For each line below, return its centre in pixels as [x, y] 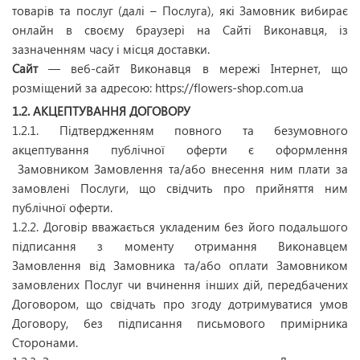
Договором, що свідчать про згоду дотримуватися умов [180, 304]
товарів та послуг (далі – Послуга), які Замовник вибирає [180, 10]
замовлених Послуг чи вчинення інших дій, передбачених [180, 284]
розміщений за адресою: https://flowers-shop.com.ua [158, 88]
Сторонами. [45, 342]
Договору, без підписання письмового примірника [180, 323]
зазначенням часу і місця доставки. [111, 49]
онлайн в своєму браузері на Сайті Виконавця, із [180, 30]
